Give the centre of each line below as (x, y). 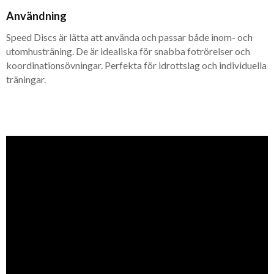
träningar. (26, 79)
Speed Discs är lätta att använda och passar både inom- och (129, 37)
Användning (36, 16)
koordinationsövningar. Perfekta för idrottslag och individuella (136, 65)
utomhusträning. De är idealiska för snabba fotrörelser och (128, 51)
